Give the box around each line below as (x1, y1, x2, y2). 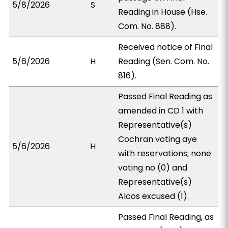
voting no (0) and (118, 162, 188, 174)
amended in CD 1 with (118, 105, 204, 117)
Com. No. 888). (118, 20, 177, 32)
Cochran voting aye (118, 133, 197, 145)
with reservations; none (118, 148, 212, 159)
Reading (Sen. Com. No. (118, 55, 210, 67)
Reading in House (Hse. (118, 6, 208, 18)
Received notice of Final (118, 41, 213, 53)
